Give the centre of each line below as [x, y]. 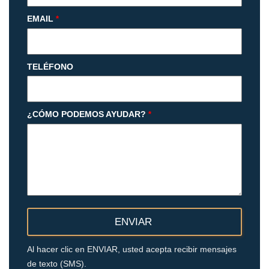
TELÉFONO [50, 67]
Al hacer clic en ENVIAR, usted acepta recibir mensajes [132, 249]
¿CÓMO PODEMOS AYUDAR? [86, 114]
